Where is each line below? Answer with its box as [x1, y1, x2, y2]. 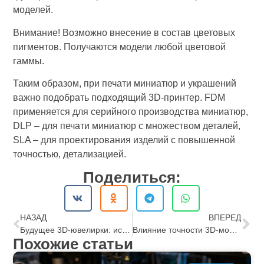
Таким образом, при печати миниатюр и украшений [13, 78, 237, 88]
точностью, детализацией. [13, 148, 131, 159]
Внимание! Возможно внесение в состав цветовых [13, 27, 236, 38]
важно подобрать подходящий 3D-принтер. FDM [13, 92, 226, 103]
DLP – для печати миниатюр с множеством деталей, [13, 120, 241, 131]
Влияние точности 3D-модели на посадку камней [229, 225, 237, 235]
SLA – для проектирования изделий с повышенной [13, 134, 236, 145]
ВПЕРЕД [208, 213, 241, 223]
